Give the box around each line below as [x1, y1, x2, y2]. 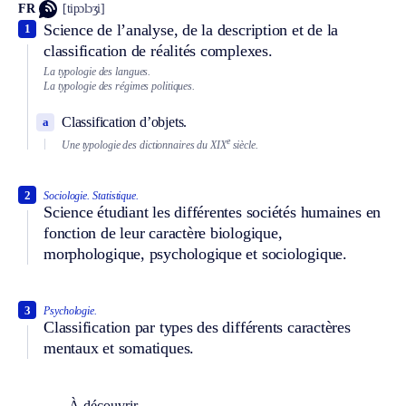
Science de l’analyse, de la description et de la [43, 20, 339, 39]
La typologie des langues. [43, 64, 151, 78]
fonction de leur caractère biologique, [43, 224, 283, 243]
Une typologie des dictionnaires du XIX [62, 138, 227, 151]
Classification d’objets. [62, 113, 188, 130]
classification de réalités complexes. [43, 41, 273, 60]
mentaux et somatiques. [43, 339, 195, 358]
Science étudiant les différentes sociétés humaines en [43, 203, 382, 222]
